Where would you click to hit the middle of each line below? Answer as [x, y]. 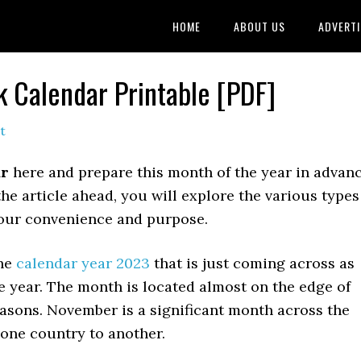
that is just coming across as [252, 263]
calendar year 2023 [83, 263]
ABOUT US [259, 26]
